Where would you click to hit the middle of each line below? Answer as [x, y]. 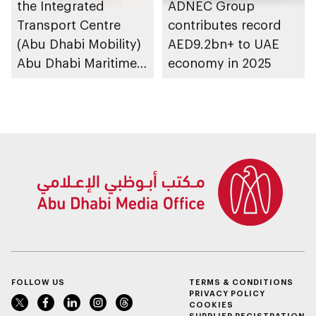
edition [38, 120]
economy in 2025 [220, 63]
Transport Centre [69, 25]
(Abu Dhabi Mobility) [79, 44]
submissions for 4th [77, 101]
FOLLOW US [38, 282]
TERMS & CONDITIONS [241, 282]
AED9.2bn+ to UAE [224, 44]
